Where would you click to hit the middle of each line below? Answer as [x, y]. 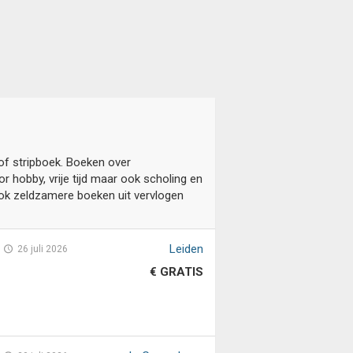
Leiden [186, 249]
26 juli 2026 [43, 249]
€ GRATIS [176, 272]
